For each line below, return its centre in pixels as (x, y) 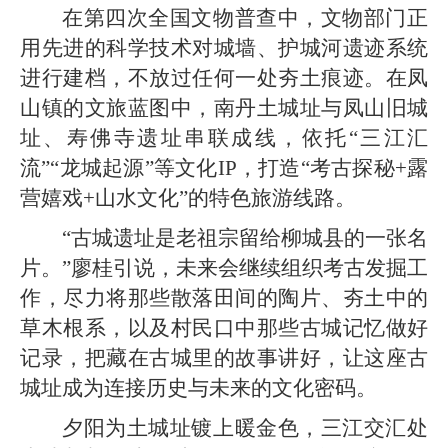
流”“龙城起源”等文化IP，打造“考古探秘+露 (224, 168)
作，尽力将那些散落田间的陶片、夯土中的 (224, 298)
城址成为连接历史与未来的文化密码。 (198, 388)
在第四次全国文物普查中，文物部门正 (245, 18)
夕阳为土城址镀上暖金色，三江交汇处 (245, 428)
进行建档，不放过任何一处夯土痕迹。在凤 (224, 78)
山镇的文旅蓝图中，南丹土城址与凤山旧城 (224, 108)
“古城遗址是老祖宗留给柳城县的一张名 (245, 238)
